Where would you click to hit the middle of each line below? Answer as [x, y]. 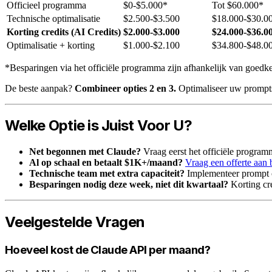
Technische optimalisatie [53, 18]
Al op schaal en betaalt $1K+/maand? [106, 163]
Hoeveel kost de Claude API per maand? [108, 250]
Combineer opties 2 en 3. [125, 88]
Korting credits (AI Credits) [64, 32]
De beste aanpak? [40, 88]
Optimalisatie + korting [51, 45]
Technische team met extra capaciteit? [107, 174]
